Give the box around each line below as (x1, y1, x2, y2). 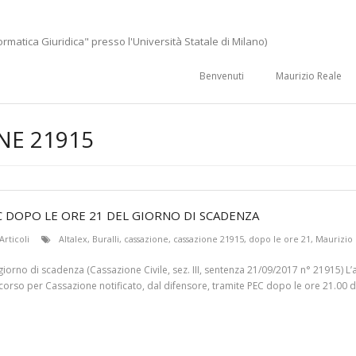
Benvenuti (199, 69, 244, 83)
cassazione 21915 (173, 233, 244, 245)
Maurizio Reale (276, 69, 342, 83)
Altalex (59, 233, 87, 245)
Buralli (92, 233, 119, 245)
